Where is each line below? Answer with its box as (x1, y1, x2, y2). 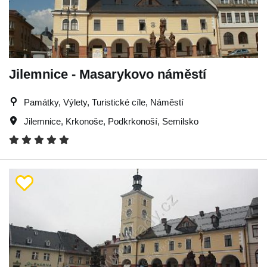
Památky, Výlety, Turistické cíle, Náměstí (24, 97, 184, 107)
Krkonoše (66, 116, 103, 126)
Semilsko (162, 116, 198, 126)
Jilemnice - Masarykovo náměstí (9, 67, 206, 82)
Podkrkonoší (108, 116, 157, 126)
